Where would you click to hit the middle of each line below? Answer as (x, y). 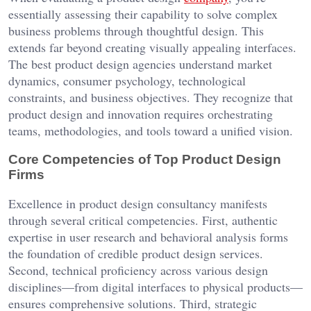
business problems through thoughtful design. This (136, 31)
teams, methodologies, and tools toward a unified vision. (151, 131)
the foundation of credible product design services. (136, 254)
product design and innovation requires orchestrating (141, 114)
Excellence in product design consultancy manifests (138, 204)
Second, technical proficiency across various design (138, 270)
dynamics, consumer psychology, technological (127, 81)
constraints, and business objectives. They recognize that (151, 98)
